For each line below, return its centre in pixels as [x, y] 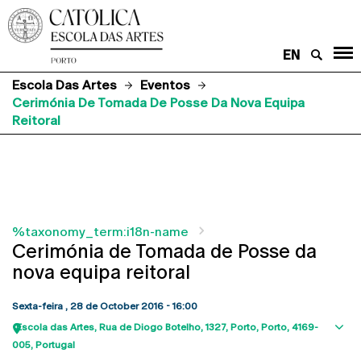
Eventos [165, 85]
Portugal [55, 344]
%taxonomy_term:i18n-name [100, 231]
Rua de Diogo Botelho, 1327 [162, 327]
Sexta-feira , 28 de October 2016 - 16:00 [105, 306]
